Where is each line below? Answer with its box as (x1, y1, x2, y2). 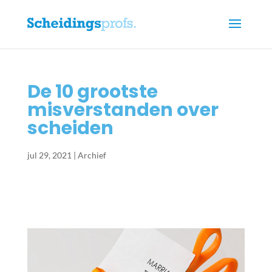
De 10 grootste (27, 79, 158, 104)
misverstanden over (27, 97, 219, 123)
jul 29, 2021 (27, 150, 72, 160)
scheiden (27, 115, 114, 141)
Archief (77, 150, 106, 160)
